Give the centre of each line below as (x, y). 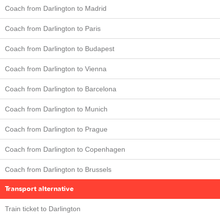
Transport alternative (39, 189)
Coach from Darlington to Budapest (60, 48)
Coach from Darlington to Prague (56, 129)
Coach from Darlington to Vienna (56, 69)
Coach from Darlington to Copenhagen (65, 149)
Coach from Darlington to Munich (56, 109)
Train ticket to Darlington (43, 208)
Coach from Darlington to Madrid (56, 8)
